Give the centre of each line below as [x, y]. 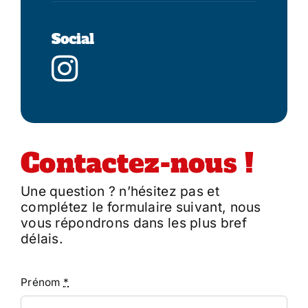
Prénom [42, 282]
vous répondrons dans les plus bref [134, 222]
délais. [42, 238]
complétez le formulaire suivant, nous [141, 207]
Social [73, 39]
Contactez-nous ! [137, 163]
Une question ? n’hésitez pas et [120, 191]
